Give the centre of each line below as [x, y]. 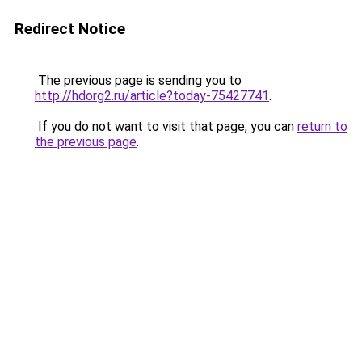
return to [322, 126]
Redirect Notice [70, 29]
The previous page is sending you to [138, 80]
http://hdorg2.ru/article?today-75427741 [152, 96]
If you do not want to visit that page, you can [166, 126]
